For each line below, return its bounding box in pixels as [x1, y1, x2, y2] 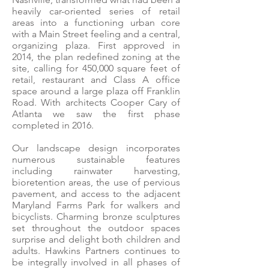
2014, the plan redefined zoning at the [12, 51, 180, 62]
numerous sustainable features [12, 154, 180, 165]
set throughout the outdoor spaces [12, 222, 180, 234]
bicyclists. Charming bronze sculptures [12, 211, 180, 222]
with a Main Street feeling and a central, [12, 28, 180, 40]
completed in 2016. [12, 119, 94, 131]
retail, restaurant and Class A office [12, 74, 180, 85]
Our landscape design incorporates [12, 142, 180, 154]
